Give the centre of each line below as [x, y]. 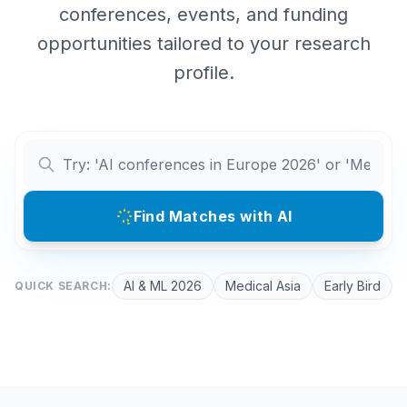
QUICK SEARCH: [63, 286]
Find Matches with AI [213, 216]
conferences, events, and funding [203, 15]
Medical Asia [263, 286]
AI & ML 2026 [162, 286]
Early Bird [352, 286]
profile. [203, 73]
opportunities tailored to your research [203, 44]
